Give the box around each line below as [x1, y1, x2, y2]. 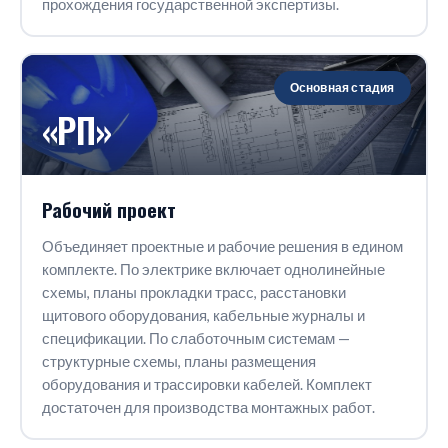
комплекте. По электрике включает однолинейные [41, 260, 385, 278]
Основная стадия [289, 79, 395, 95]
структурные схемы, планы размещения [41, 352, 316, 370]
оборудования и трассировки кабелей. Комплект [41, 375, 372, 393]
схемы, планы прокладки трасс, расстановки [41, 283, 346, 301]
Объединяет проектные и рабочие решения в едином [41, 237, 403, 255]
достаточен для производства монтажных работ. [41, 398, 375, 416]
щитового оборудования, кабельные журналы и [41, 306, 365, 324]
